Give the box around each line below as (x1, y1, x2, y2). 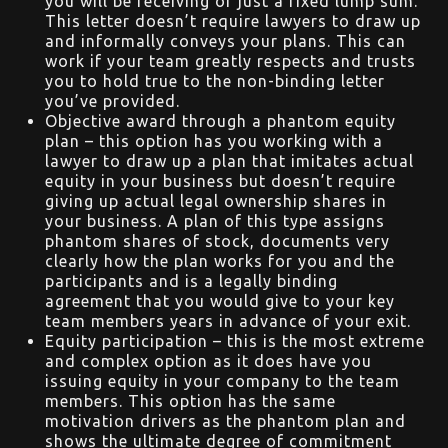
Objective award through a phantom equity (45, 112, 396, 131)
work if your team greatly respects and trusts (45, 52, 416, 71)
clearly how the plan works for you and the (45, 252, 395, 271)
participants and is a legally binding (45, 272, 338, 291)
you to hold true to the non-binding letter (45, 72, 385, 91)
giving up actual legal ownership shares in (45, 192, 387, 211)
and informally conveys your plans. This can (45, 32, 406, 51)
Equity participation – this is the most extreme (45, 332, 425, 351)
